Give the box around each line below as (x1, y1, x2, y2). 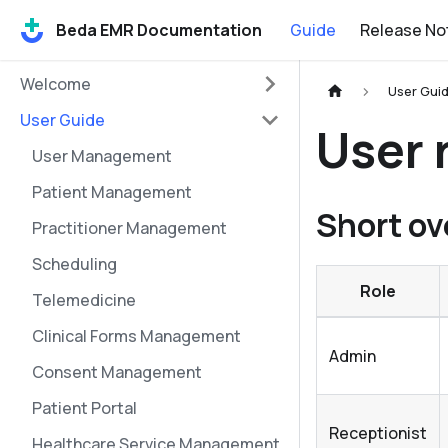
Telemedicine (32, 289, 136, 311)
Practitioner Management (32, 217, 227, 239)
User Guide (20, 109, 105, 131)
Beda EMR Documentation (56, 19, 262, 41)
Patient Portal (32, 397, 137, 419)
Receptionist (329, 422, 427, 445)
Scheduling (32, 253, 117, 275)
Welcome (20, 73, 91, 95)
